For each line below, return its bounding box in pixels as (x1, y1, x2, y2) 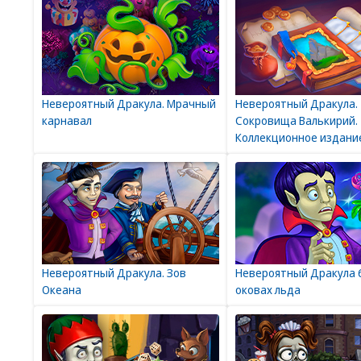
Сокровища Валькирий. (235, 113, 358, 128)
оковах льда (235, 282, 301, 297)
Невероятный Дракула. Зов (42, 265, 186, 280)
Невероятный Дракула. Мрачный (42, 96, 216, 111)
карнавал (42, 113, 92, 128)
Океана (42, 282, 81, 297)
